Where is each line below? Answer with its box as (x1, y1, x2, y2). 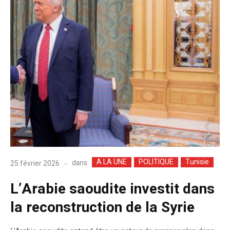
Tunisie (185, 157, 209, 168)
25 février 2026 (10, 158, 60, 169)
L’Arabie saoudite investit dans (10, 179, 215, 200)
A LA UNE (97, 157, 127, 168)
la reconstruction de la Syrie (10, 197, 195, 219)
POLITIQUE (139, 157, 174, 168)
